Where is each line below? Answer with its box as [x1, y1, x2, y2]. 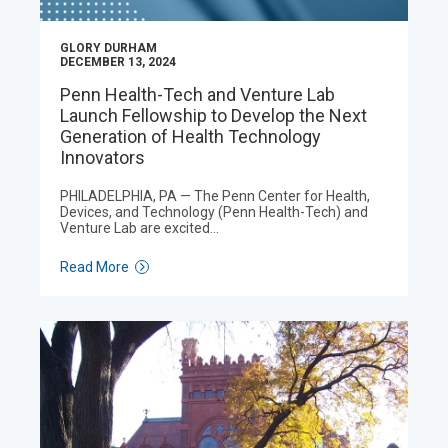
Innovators [60, 147, 145, 168]
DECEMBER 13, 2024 [60, 55, 176, 69]
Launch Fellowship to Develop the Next [60, 105, 367, 126]
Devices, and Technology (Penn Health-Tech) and [60, 204, 368, 220]
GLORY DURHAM [60, 41, 157, 55]
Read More [60, 259, 129, 275]
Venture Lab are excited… [60, 220, 219, 236]
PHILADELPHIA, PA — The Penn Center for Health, [60, 188, 370, 204]
